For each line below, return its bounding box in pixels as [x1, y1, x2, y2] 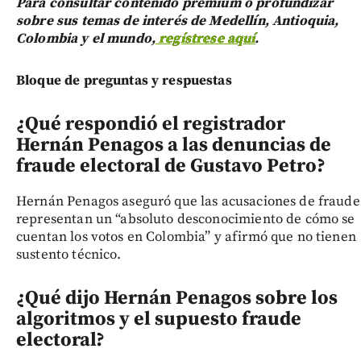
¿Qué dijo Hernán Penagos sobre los [16, 285, 338, 310]
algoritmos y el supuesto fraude [16, 306, 301, 331]
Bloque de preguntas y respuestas [16, 71, 232, 89]
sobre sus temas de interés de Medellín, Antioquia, [16, 11, 339, 30]
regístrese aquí [159, 29, 255, 48]
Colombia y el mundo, [16, 29, 156, 48]
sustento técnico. [16, 245, 122, 263]
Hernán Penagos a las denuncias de [16, 132, 331, 157]
